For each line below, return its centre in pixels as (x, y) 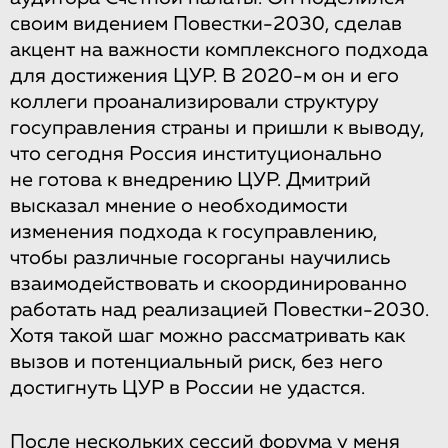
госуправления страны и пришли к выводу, (217, 128)
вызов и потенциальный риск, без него (196, 362)
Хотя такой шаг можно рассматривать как (207, 336)
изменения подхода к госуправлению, (193, 232)
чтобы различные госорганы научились (200, 258)
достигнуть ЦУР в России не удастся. (187, 388)
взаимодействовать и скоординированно (208, 284)
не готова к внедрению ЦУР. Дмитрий (190, 180)
